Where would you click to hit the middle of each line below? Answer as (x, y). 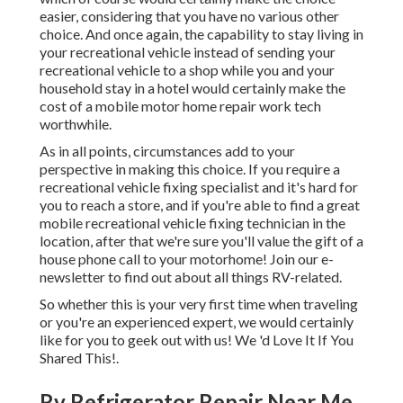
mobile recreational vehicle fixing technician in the (193, 223)
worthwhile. (76, 124)
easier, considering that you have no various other (189, 16)
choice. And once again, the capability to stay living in (201, 34)
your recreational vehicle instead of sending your (188, 52)
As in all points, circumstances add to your (167, 151)
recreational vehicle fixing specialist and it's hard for (199, 187)
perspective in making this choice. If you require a (190, 169)
